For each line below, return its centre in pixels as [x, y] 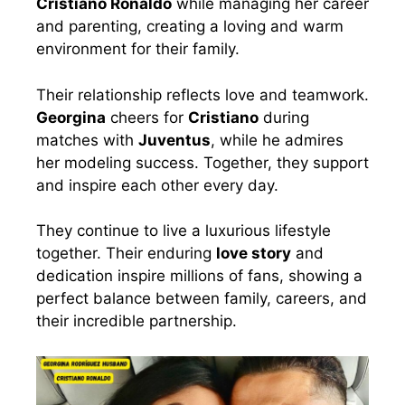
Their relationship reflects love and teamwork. [202, 94]
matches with [87, 140]
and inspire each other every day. [157, 185]
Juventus [174, 140]
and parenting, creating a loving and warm [190, 27]
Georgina [71, 117]
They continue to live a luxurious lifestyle [184, 231]
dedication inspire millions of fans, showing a [199, 276]
